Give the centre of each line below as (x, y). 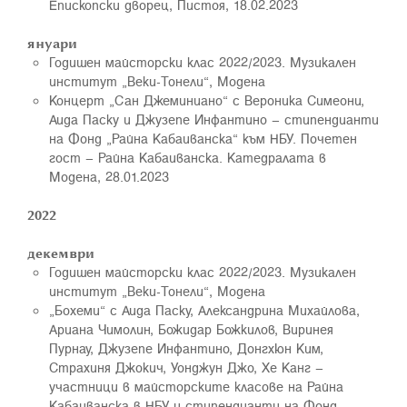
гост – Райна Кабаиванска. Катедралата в (188, 157)
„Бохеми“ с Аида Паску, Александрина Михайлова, (204, 310)
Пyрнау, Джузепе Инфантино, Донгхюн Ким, (186, 348)
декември (63, 253)
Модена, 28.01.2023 (109, 176)
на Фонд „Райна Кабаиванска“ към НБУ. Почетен (203, 138)
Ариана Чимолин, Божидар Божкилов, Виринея (191, 329)
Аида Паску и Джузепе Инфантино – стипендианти (214, 119)
